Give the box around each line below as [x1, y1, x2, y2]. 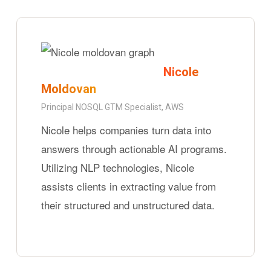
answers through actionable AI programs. [41, 141, 227, 157]
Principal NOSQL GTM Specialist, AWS [41, 102, 184, 113]
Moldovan [41, 82, 97, 97]
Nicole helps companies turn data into [41, 122, 212, 138]
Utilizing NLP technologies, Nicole [41, 160, 195, 175]
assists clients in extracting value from [41, 178, 217, 194]
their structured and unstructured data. [41, 197, 215, 213]
